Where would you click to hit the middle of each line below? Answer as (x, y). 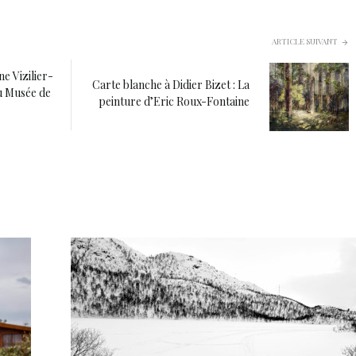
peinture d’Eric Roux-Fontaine (174, 102)
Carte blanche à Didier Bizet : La (171, 85)
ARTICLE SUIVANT (305, 42)
